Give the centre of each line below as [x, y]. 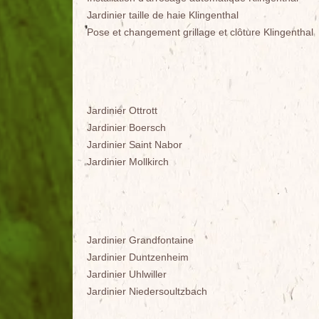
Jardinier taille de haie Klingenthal [163, 15]
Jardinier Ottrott [122, 111]
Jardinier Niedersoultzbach [147, 292]
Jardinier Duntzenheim [138, 257]
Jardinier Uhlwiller [127, 274]
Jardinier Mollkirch [128, 162]
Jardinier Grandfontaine [140, 240]
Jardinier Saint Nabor [135, 145]
